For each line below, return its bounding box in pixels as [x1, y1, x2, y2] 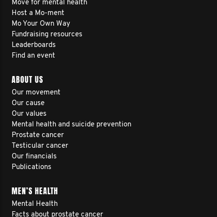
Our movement [12, 89, 61, 96]
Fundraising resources [12, 31, 82, 38]
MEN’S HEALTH [12, 186, 58, 197]
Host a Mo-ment [12, 10, 64, 17]
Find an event [12, 52, 55, 60]
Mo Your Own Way [12, 20, 70, 28]
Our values [12, 110, 46, 118]
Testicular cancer [12, 142, 68, 150]
